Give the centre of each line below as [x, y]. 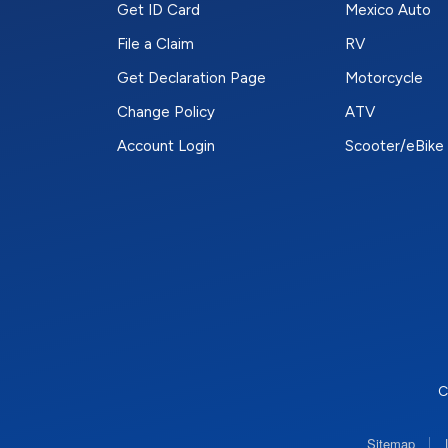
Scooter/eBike [394, 146]
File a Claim [155, 44]
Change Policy [166, 112]
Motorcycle [384, 78]
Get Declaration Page [191, 78]
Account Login [166, 146]
